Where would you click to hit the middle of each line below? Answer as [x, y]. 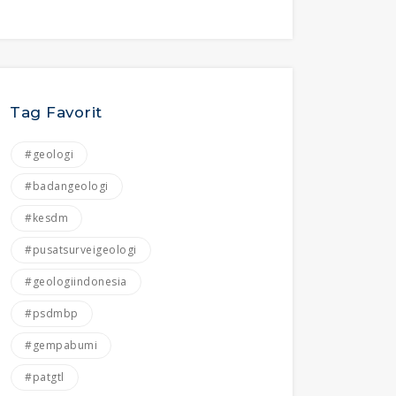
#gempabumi [61, 346]
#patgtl [45, 377]
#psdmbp [52, 314]
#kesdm [46, 218]
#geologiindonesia [76, 282]
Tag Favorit [56, 113]
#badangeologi [67, 187]
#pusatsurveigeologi [81, 250]
